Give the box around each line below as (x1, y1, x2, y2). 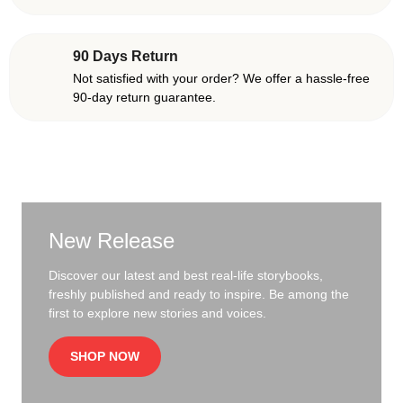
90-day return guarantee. (73, 90, 216, 104)
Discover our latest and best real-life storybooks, (49, 268, 323, 282)
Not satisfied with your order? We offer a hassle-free (73, 71, 370, 85)
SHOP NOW (70, 349, 139, 363)
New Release (49, 228, 175, 253)
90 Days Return (73, 49, 178, 64)
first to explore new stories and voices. (49, 306, 266, 320)
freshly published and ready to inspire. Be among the (49, 287, 349, 301)
